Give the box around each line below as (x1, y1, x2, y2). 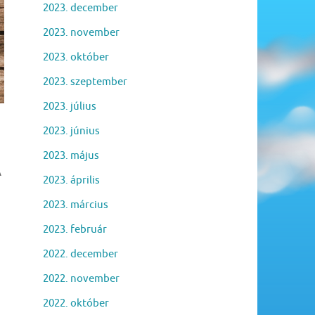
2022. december (43, 247, 118, 261)
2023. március (43, 198, 108, 212)
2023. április (43, 173, 100, 187)
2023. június (43, 124, 100, 138)
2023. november (43, 25, 120, 39)
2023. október (43, 50, 109, 64)
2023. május (43, 148, 99, 162)
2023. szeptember (43, 75, 127, 89)
